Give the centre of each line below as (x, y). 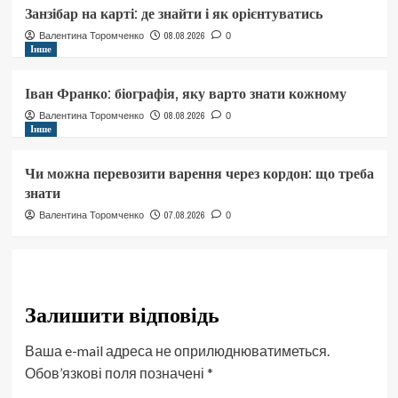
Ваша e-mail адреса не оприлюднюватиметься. (177, 350)
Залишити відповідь (122, 314)
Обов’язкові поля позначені (115, 373)
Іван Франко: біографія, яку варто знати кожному (185, 93)
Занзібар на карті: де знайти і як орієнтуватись (173, 13)
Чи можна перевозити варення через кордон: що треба (199, 173)
